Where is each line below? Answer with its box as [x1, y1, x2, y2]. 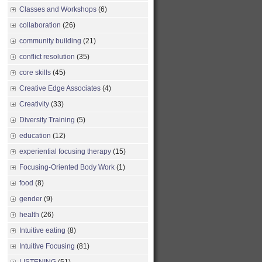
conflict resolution [19, 53, 75, 61]
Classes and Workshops [19, 5, 96, 13]
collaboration [19, 21, 61, 29]
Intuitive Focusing [19, 242, 75, 250]
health [19, 211, 39, 219]
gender [19, 195, 42, 203]
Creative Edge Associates [19, 84, 101, 92]
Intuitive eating [19, 226, 65, 235]
